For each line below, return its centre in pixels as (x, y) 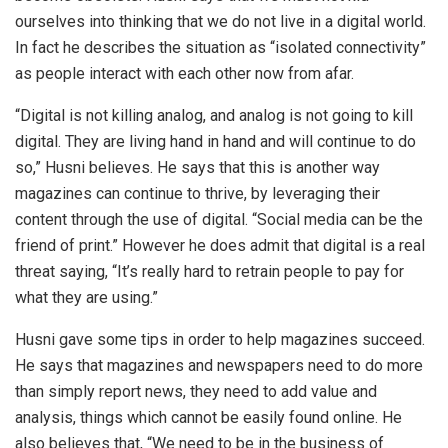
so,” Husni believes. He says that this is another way (197, 167)
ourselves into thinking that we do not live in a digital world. (220, 21)
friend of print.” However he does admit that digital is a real (220, 245)
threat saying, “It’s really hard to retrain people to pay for (209, 271)
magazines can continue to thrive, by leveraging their (197, 193)
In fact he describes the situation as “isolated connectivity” (220, 47)
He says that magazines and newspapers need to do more (219, 365)
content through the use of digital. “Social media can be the (219, 219)
